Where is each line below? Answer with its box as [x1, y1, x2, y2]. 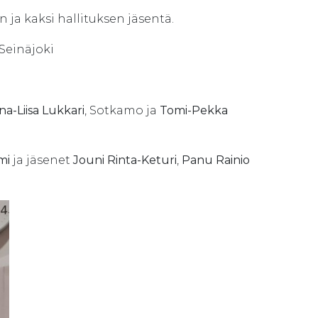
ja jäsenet [10, 153, 70, 167]
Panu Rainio [182, 153, 250, 167]
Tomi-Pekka [160, 104, 228, 117]
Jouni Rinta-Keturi [70, 153, 177, 167]
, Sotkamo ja [84, 104, 160, 117]
